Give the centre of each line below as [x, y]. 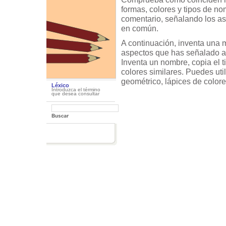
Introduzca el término [76, 90]
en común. [140, 29]
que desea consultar [75, 94]
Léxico [60, 86]
